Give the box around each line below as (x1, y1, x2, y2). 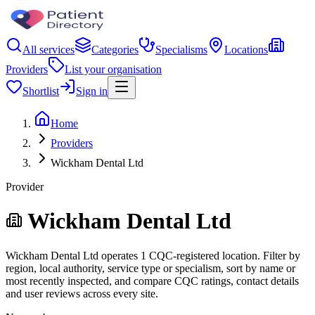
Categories (91, 44, 139, 56)
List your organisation (65, 63, 162, 75)
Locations (224, 44, 268, 56)
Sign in (76, 85, 108, 97)
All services (22, 44, 75, 56)
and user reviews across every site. (6, 287, 158, 300)
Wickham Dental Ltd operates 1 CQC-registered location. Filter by (6, 249, 300, 262)
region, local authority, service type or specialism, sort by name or (6, 262, 295, 274)
